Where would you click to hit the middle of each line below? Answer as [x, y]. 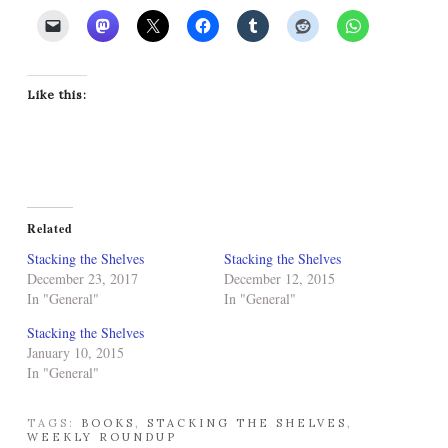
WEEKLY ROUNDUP [102, 437]
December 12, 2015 [279, 278]
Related [50, 228]
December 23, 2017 [82, 278]
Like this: [57, 94]
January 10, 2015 [75, 352]
